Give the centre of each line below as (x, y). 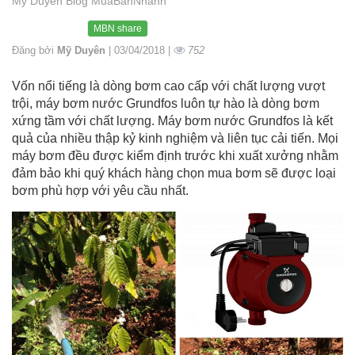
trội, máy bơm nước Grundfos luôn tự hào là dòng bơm (166, 103)
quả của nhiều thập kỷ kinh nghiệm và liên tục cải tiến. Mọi (175, 138)
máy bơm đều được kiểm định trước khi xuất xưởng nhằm (175, 155)
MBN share (118, 29)
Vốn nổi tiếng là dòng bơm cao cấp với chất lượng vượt (168, 86)
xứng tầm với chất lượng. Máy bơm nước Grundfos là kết (172, 120)
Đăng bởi (34, 50)
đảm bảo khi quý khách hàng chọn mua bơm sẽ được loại (174, 173)
